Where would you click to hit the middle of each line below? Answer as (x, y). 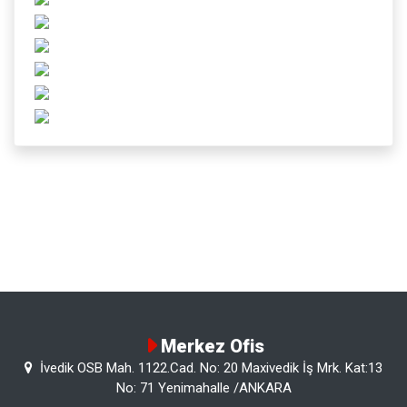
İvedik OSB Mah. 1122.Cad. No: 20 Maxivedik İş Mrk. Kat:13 (209, 368)
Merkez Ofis (213, 346)
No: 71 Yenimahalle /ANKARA (203, 388)
